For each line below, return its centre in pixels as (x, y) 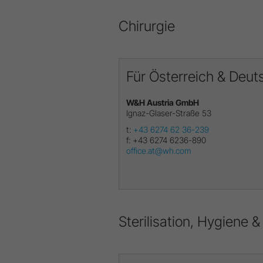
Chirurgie (147, 26)
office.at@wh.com (159, 150)
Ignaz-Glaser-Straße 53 (169, 113)
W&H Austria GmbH (163, 102)
